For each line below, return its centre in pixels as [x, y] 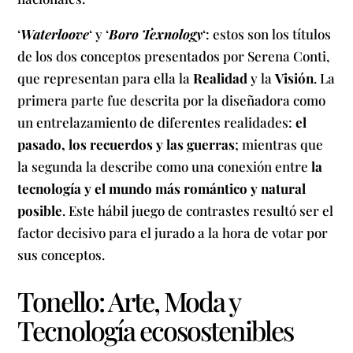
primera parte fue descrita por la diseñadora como [172, 100]
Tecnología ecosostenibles [156, 330]
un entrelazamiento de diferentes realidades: [157, 122]
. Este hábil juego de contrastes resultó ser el [198, 210]
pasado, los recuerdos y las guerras [126, 144]
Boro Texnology [156, 33]
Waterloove [55, 33]
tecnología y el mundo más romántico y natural [162, 188]
